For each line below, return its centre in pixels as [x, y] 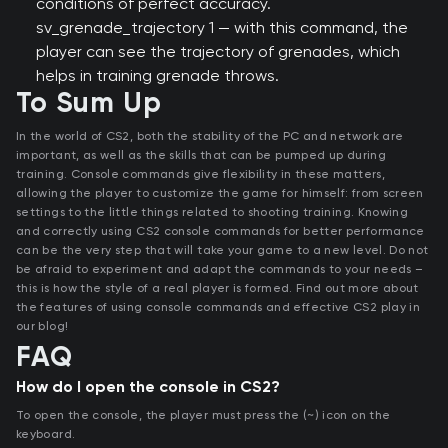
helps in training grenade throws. [157, 76]
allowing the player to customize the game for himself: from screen [220, 193]
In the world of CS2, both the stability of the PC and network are [210, 136]
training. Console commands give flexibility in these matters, [200, 174]
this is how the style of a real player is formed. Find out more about [217, 288]
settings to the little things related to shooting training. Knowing [212, 212]
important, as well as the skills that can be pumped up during [201, 155]
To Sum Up [89, 104]
